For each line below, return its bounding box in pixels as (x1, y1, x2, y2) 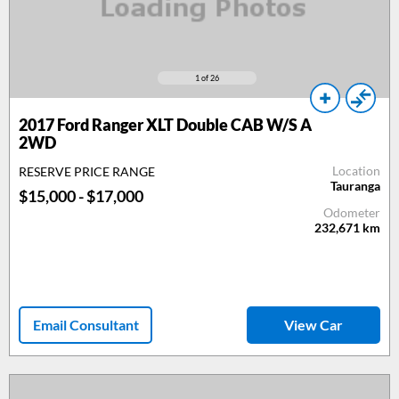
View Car (284, 315, 343, 333)
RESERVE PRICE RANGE (19, 163, 155, 179)
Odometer (323, 204, 380, 220)
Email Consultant (32, 315, 139, 333)
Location (332, 162, 380, 178)
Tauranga (330, 177, 380, 193)
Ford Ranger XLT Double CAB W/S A (54, 114, 312, 134)
